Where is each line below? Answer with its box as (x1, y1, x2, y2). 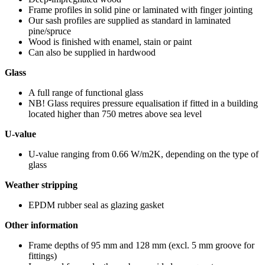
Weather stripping (5, 179, 77, 190)
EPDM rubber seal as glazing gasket (28, 199, 164, 210)
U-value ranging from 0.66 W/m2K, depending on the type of (28, 148, 258, 159)
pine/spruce (28, 25, 71, 36)
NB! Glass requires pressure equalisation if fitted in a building (28, 98, 258, 108)
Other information (5, 219, 78, 230)
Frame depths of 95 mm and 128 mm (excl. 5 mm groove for (28, 240, 254, 250)
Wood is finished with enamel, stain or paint (28, 36, 192, 47)
